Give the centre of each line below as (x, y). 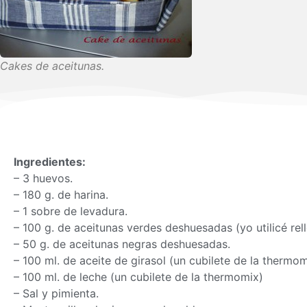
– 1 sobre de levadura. (71, 211)
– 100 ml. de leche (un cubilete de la (109, 277)
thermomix (231, 277)
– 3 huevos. (43, 178)
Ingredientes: (50, 162)
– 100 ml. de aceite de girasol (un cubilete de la (138, 260)
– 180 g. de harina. (61, 195)
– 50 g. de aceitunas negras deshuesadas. (122, 244)
